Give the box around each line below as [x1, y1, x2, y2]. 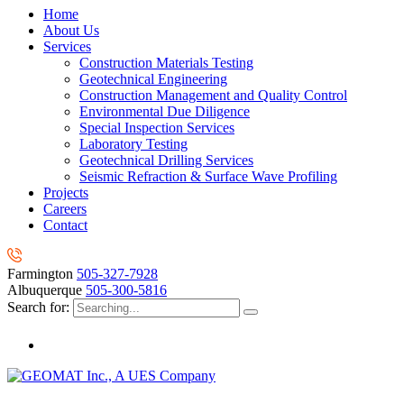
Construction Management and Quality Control [79, 87, 347, 103]
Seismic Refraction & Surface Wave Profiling [79, 168, 337, 184]
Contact [43, 216, 87, 233]
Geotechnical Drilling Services [79, 151, 253, 168]
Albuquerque [7, 281, 82, 298]
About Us [43, 22, 99, 38]
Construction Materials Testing [79, 54, 253, 70]
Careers [43, 200, 87, 216]
